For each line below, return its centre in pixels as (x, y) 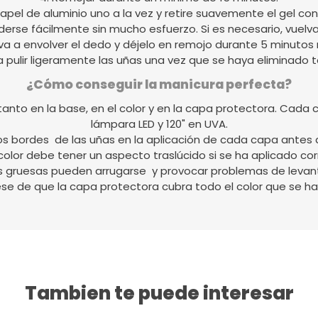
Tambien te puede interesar (159, 294)
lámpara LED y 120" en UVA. (159, 124)
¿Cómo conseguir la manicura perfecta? (159, 85)
